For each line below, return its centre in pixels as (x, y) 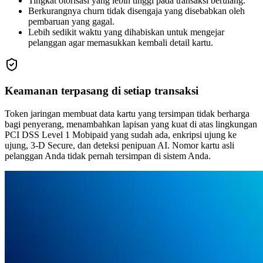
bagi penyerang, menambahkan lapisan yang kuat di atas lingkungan (131, 124)
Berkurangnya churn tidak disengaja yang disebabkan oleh (136, 11)
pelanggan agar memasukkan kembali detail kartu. (121, 42)
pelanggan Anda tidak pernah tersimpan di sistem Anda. (108, 156)
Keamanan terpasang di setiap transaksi (102, 91)
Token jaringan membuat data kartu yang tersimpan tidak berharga (127, 114)
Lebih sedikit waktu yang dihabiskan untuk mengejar (126, 32)
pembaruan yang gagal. (71, 21)
